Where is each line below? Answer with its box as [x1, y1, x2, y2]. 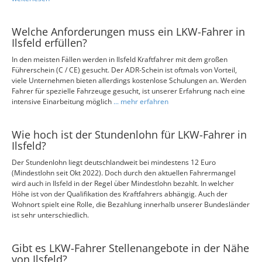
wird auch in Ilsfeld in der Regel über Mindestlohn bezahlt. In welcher [12, 178, 234, 188]
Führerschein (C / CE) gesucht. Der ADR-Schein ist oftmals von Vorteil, [12, 65, 237, 75]
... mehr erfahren [113, 96, 168, 106]
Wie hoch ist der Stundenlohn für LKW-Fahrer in [12, 127, 247, 142]
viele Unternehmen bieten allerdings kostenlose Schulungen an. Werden [12, 75, 246, 85]
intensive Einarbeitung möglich [12, 96, 113, 106]
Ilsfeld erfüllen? [12, 36, 87, 50]
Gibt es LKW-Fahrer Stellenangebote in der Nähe [12, 241, 249, 255]
